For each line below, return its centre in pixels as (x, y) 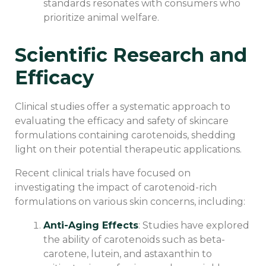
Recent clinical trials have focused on (103, 173)
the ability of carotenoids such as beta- (134, 239)
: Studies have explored (194, 225)
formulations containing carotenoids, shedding (125, 135)
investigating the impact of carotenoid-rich (116, 187)
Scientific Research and (131, 55)
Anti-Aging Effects (91, 225)
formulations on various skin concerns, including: (130, 201)
